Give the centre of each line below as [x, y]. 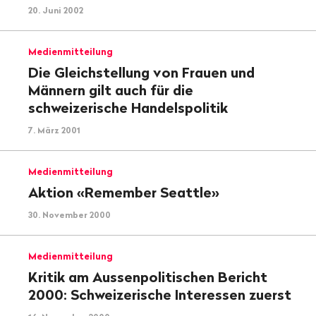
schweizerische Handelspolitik [128, 107]
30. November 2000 [69, 214]
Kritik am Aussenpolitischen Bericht [148, 276]
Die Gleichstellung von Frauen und [141, 72]
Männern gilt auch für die [111, 90]
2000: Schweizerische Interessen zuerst [160, 294]
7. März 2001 [54, 130]
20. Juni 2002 [56, 10]
